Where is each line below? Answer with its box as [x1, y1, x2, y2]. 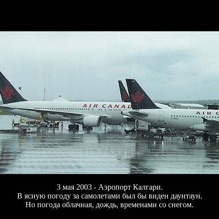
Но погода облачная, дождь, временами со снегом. [25, 200, 194, 209]
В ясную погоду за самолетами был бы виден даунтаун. [17, 192, 202, 200]
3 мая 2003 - [56, 183, 98, 191]
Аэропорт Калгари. [98, 183, 163, 191]
